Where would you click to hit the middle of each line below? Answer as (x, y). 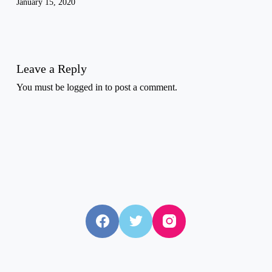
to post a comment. (140, 87)
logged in (84, 87)
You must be (41, 87)
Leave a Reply (51, 68)
